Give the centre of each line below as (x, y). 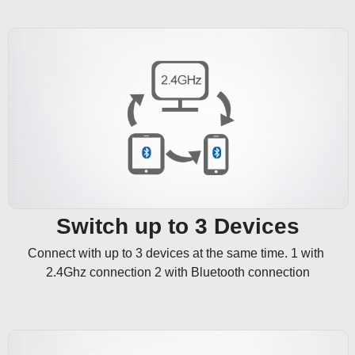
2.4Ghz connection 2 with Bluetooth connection (177, 272)
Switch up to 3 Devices (177, 226)
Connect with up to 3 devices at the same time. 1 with (177, 253)
